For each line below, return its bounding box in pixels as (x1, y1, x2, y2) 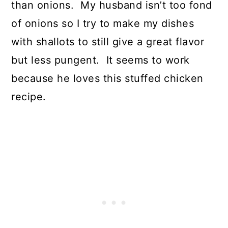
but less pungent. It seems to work (11, 53, 190, 66)
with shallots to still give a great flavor (11, 35, 205, 48)
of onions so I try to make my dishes (11, 17, 194, 30)
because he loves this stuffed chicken (11, 72, 204, 84)
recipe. (11, 90, 46, 103)
